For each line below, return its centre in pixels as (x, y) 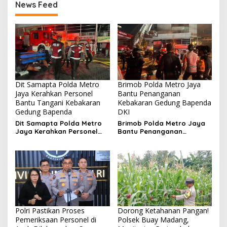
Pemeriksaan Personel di (56, 220)
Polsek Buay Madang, (153, 220)
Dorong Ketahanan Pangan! (163, 211)
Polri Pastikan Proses (50, 211)
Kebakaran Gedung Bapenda (164, 102)
